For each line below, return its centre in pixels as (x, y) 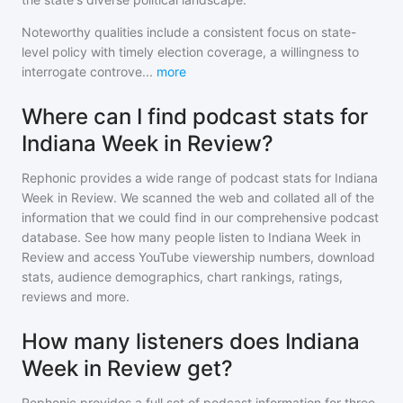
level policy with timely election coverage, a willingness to (190, 52)
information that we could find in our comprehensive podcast (200, 217)
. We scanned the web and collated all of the (244, 197)
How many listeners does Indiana (191, 341)
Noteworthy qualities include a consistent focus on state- (189, 32)
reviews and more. (76, 296)
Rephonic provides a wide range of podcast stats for (178, 178)
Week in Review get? (127, 368)
